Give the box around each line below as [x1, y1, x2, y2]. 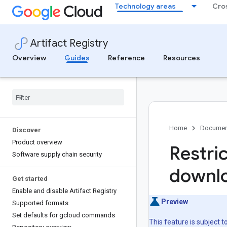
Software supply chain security [12, 150, 102, 158]
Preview [161, 198, 188, 206]
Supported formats [12, 199, 68, 207]
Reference [108, 53, 145, 62]
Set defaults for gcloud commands [12, 211, 115, 219]
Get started [12, 175, 48, 182]
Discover [12, 126, 41, 134]
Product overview [12, 138, 62, 146]
